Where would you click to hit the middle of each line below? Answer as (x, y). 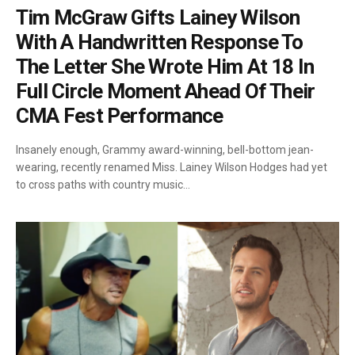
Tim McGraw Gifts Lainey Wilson (158, 17)
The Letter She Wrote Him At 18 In (165, 67)
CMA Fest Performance (120, 116)
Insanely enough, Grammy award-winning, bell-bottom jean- (165, 150)
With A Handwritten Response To (160, 42)
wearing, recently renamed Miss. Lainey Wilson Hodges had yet (172, 167)
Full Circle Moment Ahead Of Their (166, 91)
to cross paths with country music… (103, 185)
